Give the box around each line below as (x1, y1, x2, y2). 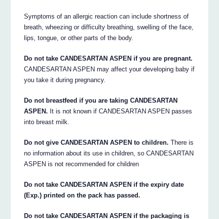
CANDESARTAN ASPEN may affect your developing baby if (24, 65, 195, 73)
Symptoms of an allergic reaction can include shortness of (24, 13, 189, 20)
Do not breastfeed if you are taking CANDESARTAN (24, 96, 178, 104)
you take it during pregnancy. (24, 76, 106, 84)
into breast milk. (24, 118, 70, 126)
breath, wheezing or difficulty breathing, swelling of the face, (24, 23, 194, 31)
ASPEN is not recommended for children (24, 160, 139, 168)
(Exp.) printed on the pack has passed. (24, 191, 141, 199)
